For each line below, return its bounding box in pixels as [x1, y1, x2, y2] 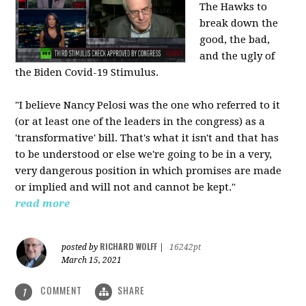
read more [15, 197, 70, 210]
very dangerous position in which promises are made [15, 165, 282, 178]
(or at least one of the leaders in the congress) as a [15, 115, 266, 128]
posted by [61, 242, 100, 253]
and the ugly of [199, 50, 275, 63]
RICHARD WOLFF [100, 240, 158, 253]
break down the [199, 17, 279, 30]
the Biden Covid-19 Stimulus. [15, 66, 159, 79]
